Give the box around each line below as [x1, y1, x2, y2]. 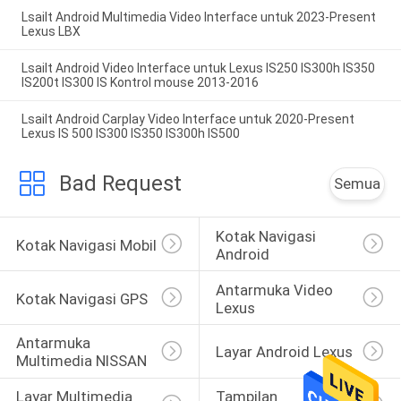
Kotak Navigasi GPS [15, 289, 148, 308]
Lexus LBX [21, 23, 81, 38]
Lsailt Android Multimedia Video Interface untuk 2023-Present [21, 9, 376, 24]
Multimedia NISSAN [15, 352, 147, 371]
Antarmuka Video [215, 280, 337, 299]
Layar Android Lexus [215, 343, 353, 362]
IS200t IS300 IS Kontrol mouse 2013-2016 [21, 74, 259, 90]
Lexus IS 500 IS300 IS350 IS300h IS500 [21, 125, 240, 141]
